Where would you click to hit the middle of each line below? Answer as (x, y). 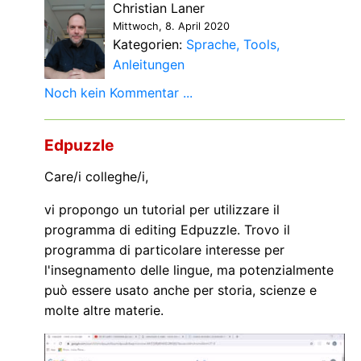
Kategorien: (149, 45)
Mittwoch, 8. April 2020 (171, 27)
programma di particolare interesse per (164, 250)
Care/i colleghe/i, (96, 177)
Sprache (211, 45)
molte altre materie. (104, 311)
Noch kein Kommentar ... (118, 93)
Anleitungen (149, 65)
